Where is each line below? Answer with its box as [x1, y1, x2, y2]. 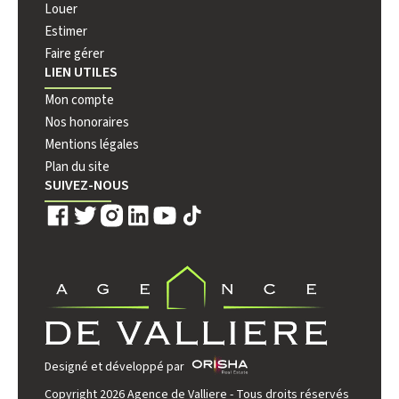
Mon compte [45, 91, 114, 110]
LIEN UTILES [45, 62, 118, 82]
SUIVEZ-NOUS [45, 175, 129, 195]
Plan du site [45, 158, 110, 176]
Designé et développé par [45, 357, 184, 376]
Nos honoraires [45, 113, 129, 132]
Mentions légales [45, 135, 139, 154]
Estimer [45, 22, 87, 41]
